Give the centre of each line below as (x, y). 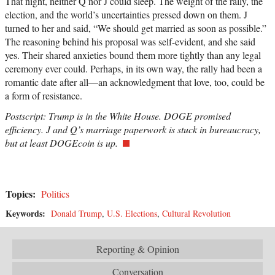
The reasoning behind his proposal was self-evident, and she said (130, 42)
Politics (55, 194)
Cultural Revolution (196, 214)
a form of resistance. (44, 96)
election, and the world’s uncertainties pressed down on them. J (126, 15)
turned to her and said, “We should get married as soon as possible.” (136, 28)
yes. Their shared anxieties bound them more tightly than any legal (133, 55)
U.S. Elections (132, 214)
